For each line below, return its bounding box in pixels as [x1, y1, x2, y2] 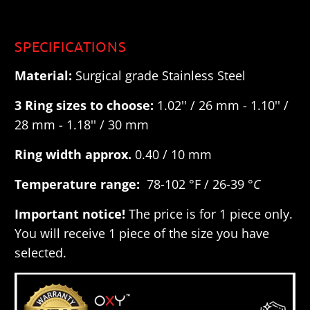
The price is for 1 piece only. [129, 206, 293, 223]
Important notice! [15, 206, 129, 223]
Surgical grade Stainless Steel [75, 67, 246, 84]
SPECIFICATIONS [15, 37, 127, 55]
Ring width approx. [15, 146, 132, 163]
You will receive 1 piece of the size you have [15, 225, 270, 242]
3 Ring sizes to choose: [15, 97, 158, 114]
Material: [15, 67, 73, 84]
